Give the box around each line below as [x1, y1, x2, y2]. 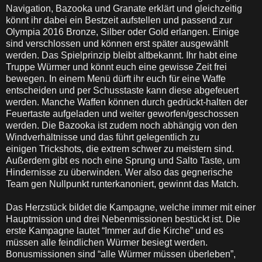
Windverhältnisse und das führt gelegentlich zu [6, 132, 199, 142]
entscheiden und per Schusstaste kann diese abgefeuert [6, 85, 239, 95]
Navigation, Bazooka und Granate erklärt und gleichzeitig [6, 4, 242, 13]
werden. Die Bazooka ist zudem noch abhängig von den [6, 120, 237, 130]
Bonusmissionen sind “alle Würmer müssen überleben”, [6, 249, 236, 259]
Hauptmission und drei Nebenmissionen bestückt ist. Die [6, 214, 240, 224]
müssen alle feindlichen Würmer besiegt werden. [6, 237, 208, 247]
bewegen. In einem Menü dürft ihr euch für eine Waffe [6, 74, 226, 84]
